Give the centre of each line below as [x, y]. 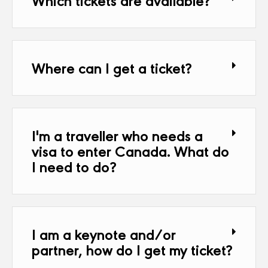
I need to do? [74, 166]
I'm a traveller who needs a [117, 135]
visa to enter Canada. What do [130, 150]
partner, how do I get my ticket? [132, 249]
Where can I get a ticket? [112, 67]
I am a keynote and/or [104, 234]
